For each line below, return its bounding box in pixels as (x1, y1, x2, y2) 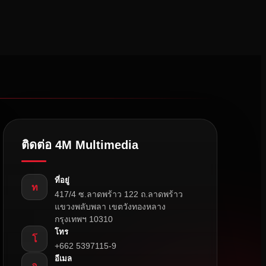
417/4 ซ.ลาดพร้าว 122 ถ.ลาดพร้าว (55, 189, 183, 199)
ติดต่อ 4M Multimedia (21, 138, 139, 152)
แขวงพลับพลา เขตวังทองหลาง (55, 202, 166, 212)
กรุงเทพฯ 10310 (55, 214, 113, 224)
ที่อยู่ (55, 176, 70, 185)
